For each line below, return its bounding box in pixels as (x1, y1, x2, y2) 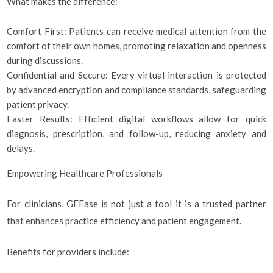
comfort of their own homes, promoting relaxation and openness (7, 40, 266, 51)
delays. (7, 142, 35, 154)
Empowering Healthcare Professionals (7, 167, 163, 179)
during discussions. (7, 54, 83, 66)
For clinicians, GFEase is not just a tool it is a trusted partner (7, 198, 266, 209)
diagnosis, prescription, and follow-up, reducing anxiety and (7, 127, 266, 139)
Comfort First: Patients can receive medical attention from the (7, 25, 266, 37)
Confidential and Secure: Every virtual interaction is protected (7, 69, 266, 80)
